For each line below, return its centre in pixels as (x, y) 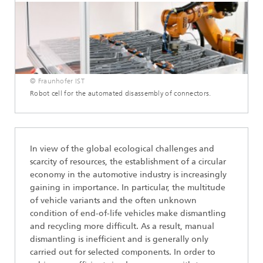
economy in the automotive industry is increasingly (128, 174)
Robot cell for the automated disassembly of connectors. (121, 93)
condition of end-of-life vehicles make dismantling (128, 213)
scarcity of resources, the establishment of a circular (128, 161)
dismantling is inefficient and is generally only (119, 239)
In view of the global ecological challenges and (122, 149)
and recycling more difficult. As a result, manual (122, 226)
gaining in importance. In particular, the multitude (128, 187)
